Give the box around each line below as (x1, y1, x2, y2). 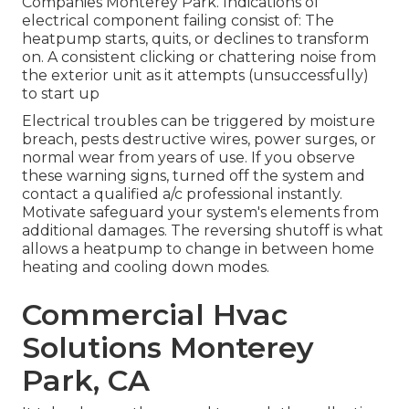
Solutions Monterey (22, 330, 314, 366)
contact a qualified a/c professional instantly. (22, 185, 342, 204)
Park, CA (22, 362, 150, 399)
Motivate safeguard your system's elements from (22, 204, 379, 222)
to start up (22, 85, 100, 103)
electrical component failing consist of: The (22, 12, 334, 30)
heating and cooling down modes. (22, 258, 269, 277)
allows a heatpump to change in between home (22, 240, 374, 258)
